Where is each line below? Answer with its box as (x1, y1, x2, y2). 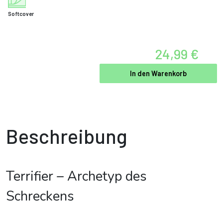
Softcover (8, 10, 34, 17)
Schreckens (6, 187, 74, 206)
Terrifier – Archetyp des (6, 167, 147, 186)
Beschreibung (6, 124, 127, 148)
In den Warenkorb (130, 69, 187, 78)
